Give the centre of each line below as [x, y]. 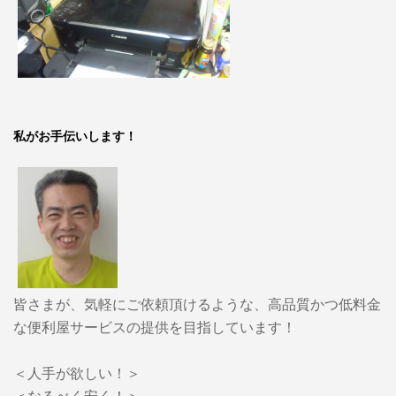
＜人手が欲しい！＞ [76, 373]
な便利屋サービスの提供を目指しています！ [154, 327]
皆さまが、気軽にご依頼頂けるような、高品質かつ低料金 [197, 304]
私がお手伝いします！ [75, 135]
